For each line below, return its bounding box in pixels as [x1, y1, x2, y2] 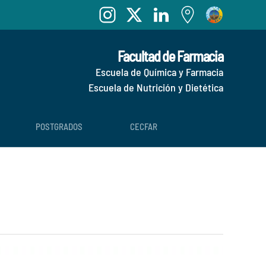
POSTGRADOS [36, 121, 83, 132]
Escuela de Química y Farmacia [96, 65, 223, 78]
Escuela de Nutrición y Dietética [88, 81, 223, 94]
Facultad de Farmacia [117, 47, 223, 65]
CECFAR [130, 121, 157, 132]
